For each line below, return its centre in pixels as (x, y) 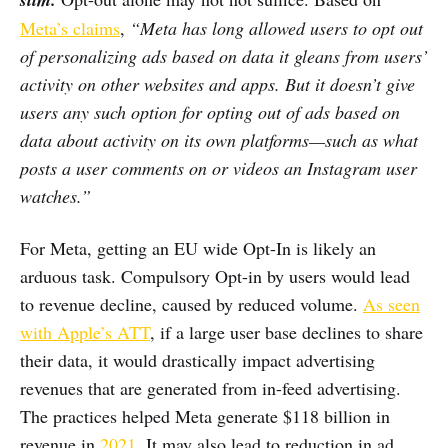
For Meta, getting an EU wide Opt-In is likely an (198, 248)
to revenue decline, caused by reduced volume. (191, 304)
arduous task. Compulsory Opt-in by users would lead (215, 276)
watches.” (55, 196)
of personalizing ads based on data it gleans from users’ (224, 56)
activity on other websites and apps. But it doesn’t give (217, 84)
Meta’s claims (70, 28)
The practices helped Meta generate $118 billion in (205, 416)
